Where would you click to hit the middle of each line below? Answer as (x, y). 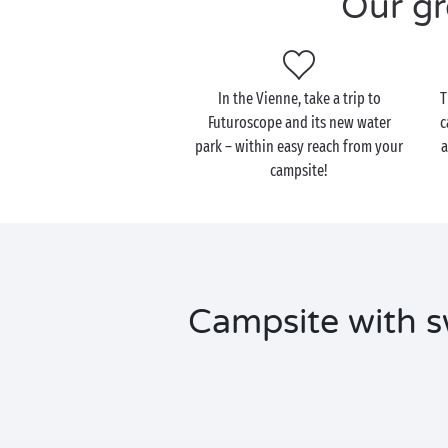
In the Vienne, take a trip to (299, 98)
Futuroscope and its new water (299, 122)
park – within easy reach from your (299, 146)
